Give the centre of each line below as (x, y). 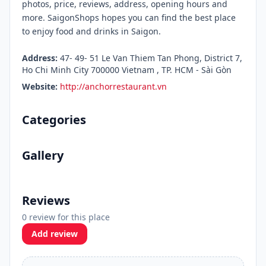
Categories (54, 120)
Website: (40, 86)
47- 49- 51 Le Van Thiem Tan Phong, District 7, (150, 58)
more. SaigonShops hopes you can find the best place (129, 18)
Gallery (43, 155)
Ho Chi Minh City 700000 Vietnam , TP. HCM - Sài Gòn (127, 70)
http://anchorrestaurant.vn (113, 86)
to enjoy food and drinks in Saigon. (91, 31)
